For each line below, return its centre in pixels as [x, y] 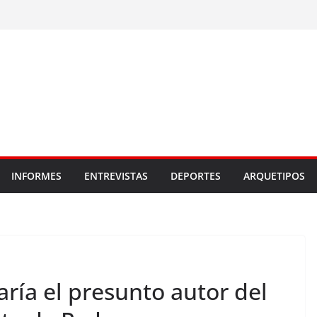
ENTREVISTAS [116, 176]
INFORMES [36, 176]
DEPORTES [196, 176]
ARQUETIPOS [274, 176]
